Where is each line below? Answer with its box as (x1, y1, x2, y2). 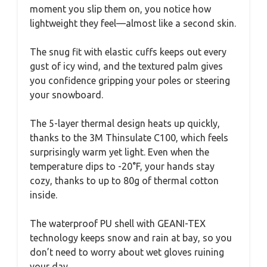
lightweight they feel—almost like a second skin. (30, 18, 236, 29)
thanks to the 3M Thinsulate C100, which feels (30, 132, 228, 143)
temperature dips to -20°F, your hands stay (30, 161, 215, 172)
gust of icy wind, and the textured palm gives (30, 61, 223, 72)
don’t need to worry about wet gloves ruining (30, 247, 224, 257)
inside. (30, 190, 57, 200)
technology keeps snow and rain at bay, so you (30, 232, 232, 243)
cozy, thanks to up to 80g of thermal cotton (30, 175, 219, 186)
